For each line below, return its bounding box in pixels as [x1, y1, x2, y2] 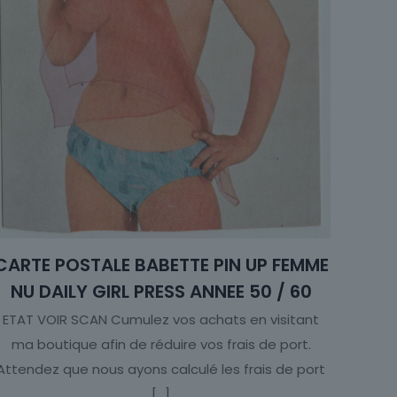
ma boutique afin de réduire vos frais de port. [11, 335, 311, 354]
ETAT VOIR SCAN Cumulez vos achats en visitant [3, 310, 320, 330]
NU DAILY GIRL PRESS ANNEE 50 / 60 [10, 279, 312, 305]
